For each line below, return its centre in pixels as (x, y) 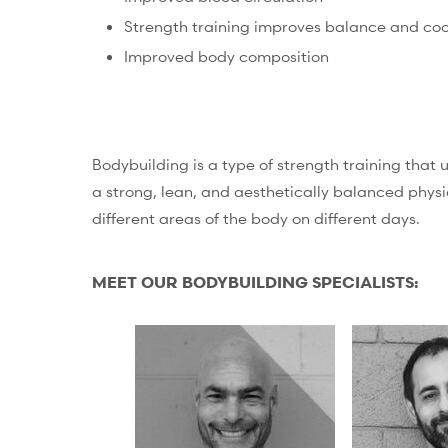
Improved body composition (226, 55)
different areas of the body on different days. (255, 218)
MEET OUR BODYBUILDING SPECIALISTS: (255, 282)
